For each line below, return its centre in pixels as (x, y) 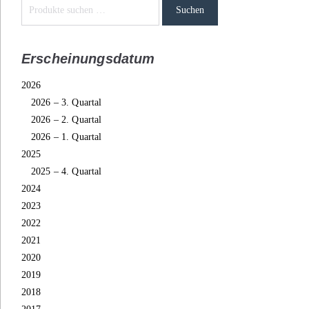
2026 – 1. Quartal (67, 137)
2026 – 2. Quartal (67, 120)
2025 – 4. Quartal (67, 172)
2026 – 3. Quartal (67, 103)
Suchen (190, 10)
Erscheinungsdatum (88, 59)
